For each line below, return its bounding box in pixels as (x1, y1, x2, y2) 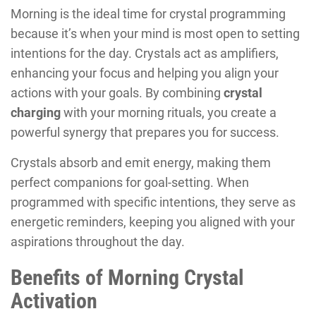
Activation (11, 288, 97, 314)
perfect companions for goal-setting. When (11, 175, 249, 190)
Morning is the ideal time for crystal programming (11, 6, 286, 22)
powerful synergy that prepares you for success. (11, 125, 279, 140)
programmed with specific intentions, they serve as (11, 195, 296, 210)
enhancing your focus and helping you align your (11, 66, 279, 81)
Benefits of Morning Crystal (11, 265, 244, 291)
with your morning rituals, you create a (61, 105, 276, 121)
